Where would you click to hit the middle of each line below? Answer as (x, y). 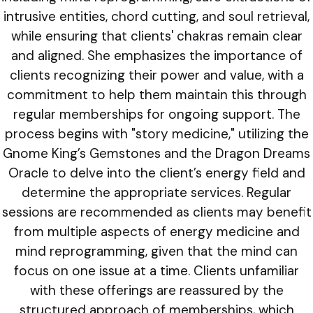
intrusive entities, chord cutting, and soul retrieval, (156, 16)
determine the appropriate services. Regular (156, 192)
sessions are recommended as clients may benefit (156, 212)
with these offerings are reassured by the (156, 290)
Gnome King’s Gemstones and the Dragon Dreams (156, 153)
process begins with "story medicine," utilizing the (156, 134)
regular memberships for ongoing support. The (156, 114)
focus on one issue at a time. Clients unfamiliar (156, 271)
